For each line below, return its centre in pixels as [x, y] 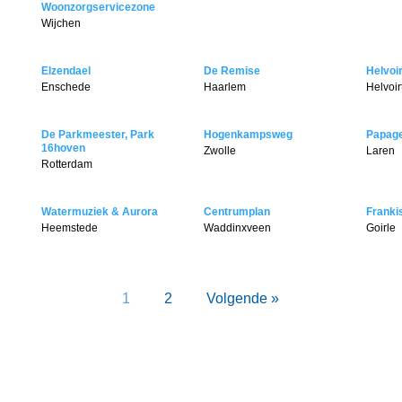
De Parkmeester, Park [97, 135]
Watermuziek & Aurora [99, 212]
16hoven [63, 149]
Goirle [381, 228]
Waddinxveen [237, 228]
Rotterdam [66, 165]
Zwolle [219, 151]
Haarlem [224, 87]
